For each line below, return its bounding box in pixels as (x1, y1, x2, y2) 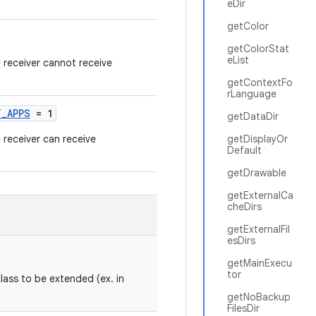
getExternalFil (227, 223, 290, 236)
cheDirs (227, 200, 262, 213)
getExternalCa (227, 189, 293, 202)
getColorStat (227, 42, 289, 55)
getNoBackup (227, 291, 291, 303)
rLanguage (227, 87, 276, 100)
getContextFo (227, 76, 293, 89)
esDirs (227, 234, 255, 247)
